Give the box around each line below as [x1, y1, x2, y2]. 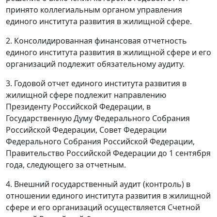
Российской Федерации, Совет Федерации [6, 124, 167, 135]
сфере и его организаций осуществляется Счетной [6, 201, 200, 213]
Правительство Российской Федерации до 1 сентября [6, 147, 211, 158]
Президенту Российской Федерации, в [6, 101, 151, 112]
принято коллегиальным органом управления [6, 4, 182, 15]
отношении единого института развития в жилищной [6, 190, 211, 201]
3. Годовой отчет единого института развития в [6, 77, 186, 89]
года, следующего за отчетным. [6, 159, 126, 170]
